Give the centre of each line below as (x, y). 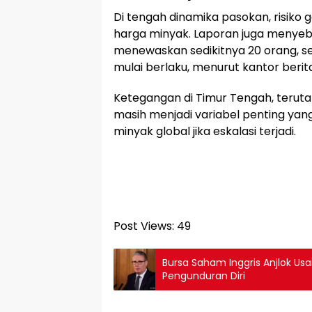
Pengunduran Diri (204, 275)
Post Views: (144, 226)
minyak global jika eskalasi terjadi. (205, 131)
